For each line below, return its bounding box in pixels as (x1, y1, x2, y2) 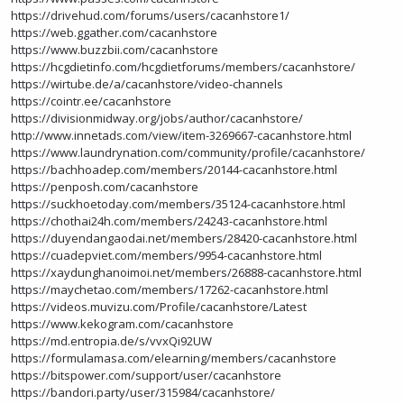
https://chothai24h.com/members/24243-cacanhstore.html (11, 213, 327, 229)
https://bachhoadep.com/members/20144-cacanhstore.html (11, 161, 337, 178)
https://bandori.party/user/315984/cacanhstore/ (11, 384, 275, 400)
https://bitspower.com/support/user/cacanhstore (11, 367, 281, 383)
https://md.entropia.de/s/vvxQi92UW (11, 333, 212, 349)
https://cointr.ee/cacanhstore (11, 93, 171, 109)
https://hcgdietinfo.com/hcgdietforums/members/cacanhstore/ (11, 59, 355, 75)
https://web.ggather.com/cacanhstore (11, 24, 217, 41)
